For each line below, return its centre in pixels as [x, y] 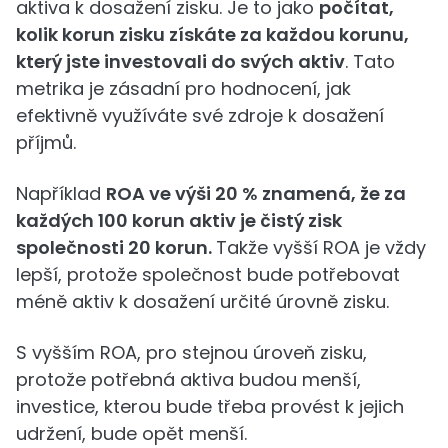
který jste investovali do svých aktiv [180, 61]
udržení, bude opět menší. [131, 433]
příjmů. [46, 142]
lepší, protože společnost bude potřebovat [208, 274]
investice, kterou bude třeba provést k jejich [210, 406]
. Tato [370, 61]
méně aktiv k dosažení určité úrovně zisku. [202, 301]
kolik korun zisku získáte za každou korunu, [212, 34]
